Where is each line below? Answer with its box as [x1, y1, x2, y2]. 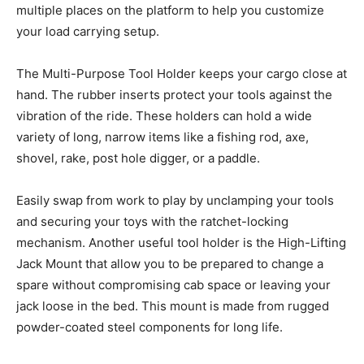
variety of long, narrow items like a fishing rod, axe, [16, 128, 309, 145]
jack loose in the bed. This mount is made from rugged [16, 297, 329, 314]
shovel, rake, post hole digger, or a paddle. [16, 149, 260, 166]
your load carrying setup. [16, 23, 159, 39]
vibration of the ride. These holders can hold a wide [16, 107, 312, 123]
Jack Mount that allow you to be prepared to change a [16, 255, 323, 271]
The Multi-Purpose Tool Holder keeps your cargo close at [16, 65, 347, 81]
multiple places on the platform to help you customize [16, 2, 324, 18]
